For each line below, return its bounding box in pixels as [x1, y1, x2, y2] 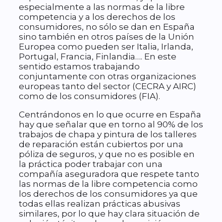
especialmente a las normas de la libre [19, 2, 185, 12]
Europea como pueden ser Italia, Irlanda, [19, 42, 193, 52]
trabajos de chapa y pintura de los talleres [19, 129, 197, 140]
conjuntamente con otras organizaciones [19, 71, 196, 82]
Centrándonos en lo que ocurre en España [19, 110, 201, 120]
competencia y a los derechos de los [19, 12, 175, 22]
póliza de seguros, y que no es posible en [19, 149, 195, 160]
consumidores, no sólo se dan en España [19, 22, 195, 32]
